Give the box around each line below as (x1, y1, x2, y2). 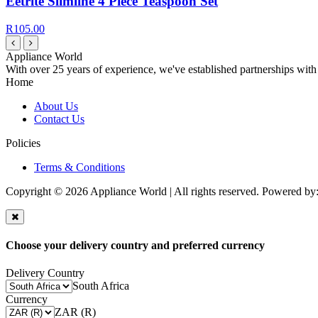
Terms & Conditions (34, 160, 125, 173)
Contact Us (34, 112, 84, 125)
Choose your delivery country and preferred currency (6, 238, 265, 251)
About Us (34, 99, 78, 112)
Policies (6, 136, 40, 149)
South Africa (72, 280, 129, 292)
